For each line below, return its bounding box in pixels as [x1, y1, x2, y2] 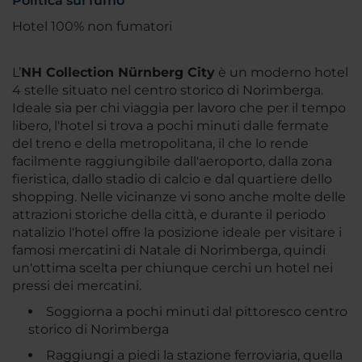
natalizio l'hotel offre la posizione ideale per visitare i [12, 225, 342, 241]
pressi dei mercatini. [12, 278, 141, 294]
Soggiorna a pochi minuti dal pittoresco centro [46, 304, 347, 320]
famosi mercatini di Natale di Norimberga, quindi [12, 242, 326, 259]
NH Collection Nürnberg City [21, 65, 215, 81]
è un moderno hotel [215, 65, 348, 81]
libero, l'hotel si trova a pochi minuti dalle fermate [12, 118, 329, 134]
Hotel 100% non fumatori [12, 19, 172, 35]
